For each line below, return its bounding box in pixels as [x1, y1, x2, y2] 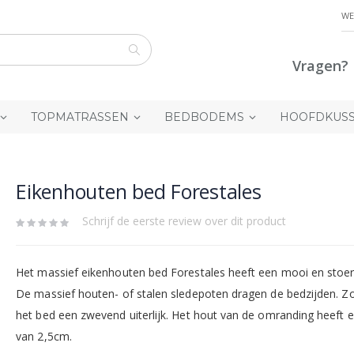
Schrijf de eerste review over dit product [82, 213, 287, 229]
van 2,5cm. [16, 329, 72, 345]
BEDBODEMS [164, 109, 244, 124]
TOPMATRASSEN [31, 109, 129, 124]
